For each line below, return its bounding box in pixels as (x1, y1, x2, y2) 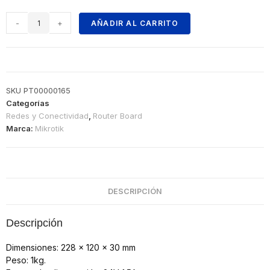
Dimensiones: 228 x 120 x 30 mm (6, 242, 136, 253)
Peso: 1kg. (6, 255, 46, 265)
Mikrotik (35, 124, 64, 133)
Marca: (6, 124, 35, 133)
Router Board (93, 111, 142, 121)
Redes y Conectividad (6, 111, 89, 121)
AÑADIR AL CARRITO (91, 19, 179, 28)
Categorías (6, 98, 49, 108)
